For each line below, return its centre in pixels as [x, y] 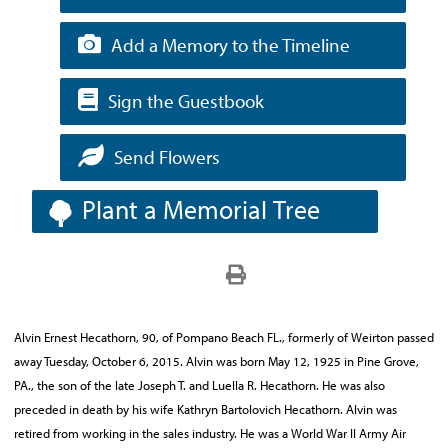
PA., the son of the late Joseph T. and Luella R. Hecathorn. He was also [199, 385]
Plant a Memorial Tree [201, 209]
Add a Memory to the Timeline [231, 45]
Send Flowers [167, 157]
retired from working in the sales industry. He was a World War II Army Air [210, 433]
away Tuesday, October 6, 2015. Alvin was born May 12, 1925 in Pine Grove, [216, 361]
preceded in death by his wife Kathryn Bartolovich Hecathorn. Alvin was [205, 409]
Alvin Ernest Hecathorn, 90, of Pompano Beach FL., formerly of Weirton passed [224, 337]
